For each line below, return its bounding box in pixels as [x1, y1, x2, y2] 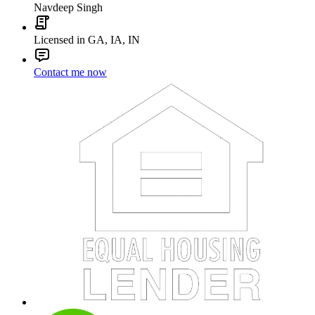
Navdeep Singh [34, 1, 103, 14]
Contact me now [34, 66, 107, 79]
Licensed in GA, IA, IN [34, 34, 140, 46]
